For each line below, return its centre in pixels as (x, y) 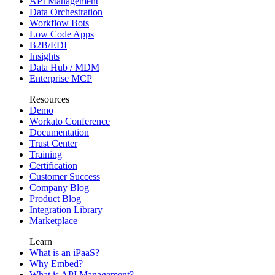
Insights (45, 56)
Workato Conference (70, 122)
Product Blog (55, 199)
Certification (53, 166)
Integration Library (66, 210)
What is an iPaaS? (64, 253)
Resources (49, 99)
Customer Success (65, 177)
